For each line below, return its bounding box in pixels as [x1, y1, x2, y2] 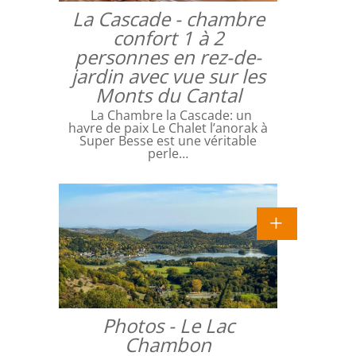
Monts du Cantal [95, 81, 242, 108]
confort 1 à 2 [112, 24, 224, 51]
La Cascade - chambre [72, 5, 265, 32]
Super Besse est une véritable [79, 131, 257, 149]
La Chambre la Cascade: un [84, 106, 252, 124]
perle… [148, 144, 188, 162]
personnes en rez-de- [75, 43, 261, 70]
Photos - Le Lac [102, 311, 234, 339]
